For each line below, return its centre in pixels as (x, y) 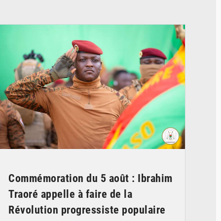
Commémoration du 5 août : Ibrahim (91, 178)
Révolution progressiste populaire (87, 210)
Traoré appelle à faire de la (70, 194)
